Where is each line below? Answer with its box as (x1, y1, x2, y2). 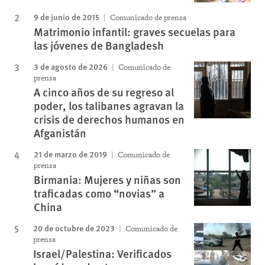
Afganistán (34, 125, 86, 141)
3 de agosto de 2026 (34, 60, 108, 72)
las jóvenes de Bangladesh (34, 37, 164, 53)
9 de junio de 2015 (34, 11, 99, 22)
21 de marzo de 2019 (34, 148, 107, 160)
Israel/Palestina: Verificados (33, 245, 172, 261)
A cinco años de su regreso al (34, 84, 174, 100)
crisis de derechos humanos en (34, 111, 185, 127)
